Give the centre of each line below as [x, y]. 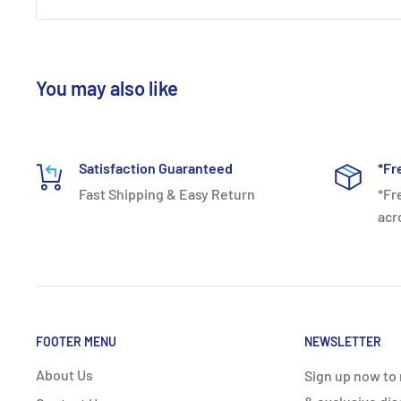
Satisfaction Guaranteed [156, 167]
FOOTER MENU [76, 341]
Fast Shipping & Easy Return [167, 193]
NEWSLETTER [343, 341]
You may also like [107, 87]
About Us [64, 374]
